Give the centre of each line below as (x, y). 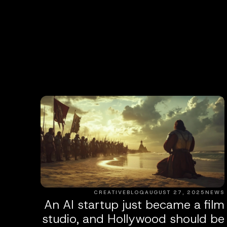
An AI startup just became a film (134, 205)
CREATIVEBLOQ (119, 193)
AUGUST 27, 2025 (175, 193)
